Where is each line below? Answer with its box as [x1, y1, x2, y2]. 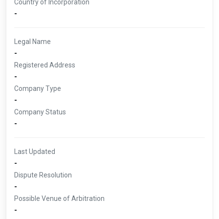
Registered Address [14, 61, 75, 69]
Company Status [14, 108, 66, 116]
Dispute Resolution [14, 171, 72, 179]
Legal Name [14, 38, 51, 45]
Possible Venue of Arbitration [14, 195, 105, 202]
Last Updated [14, 148, 55, 155]
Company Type [14, 85, 61, 92]
